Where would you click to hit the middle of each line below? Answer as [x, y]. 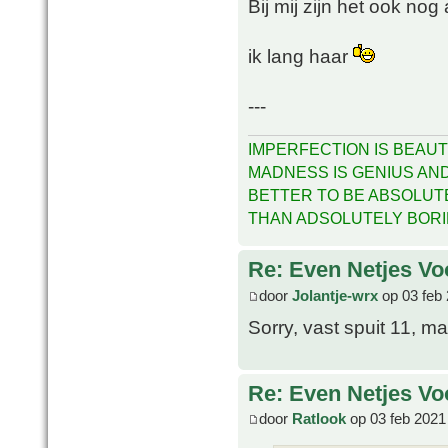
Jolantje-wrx [335, 295]
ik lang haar [300, 55]
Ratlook [319, 419]
